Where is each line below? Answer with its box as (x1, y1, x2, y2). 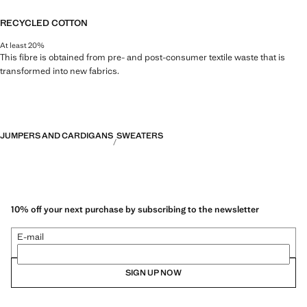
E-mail (17, 231, 44, 243)
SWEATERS (116, 130, 163, 141)
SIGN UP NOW (125, 267, 182, 279)
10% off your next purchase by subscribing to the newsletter (11, 204, 259, 216)
